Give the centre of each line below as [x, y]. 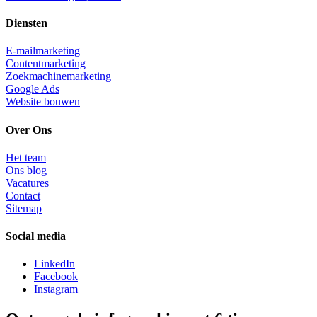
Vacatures [27, 183]
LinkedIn [54, 264]
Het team [26, 157]
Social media [36, 236]
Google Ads [33, 89]
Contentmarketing [46, 64]
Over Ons [29, 129]
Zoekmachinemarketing [58, 76]
